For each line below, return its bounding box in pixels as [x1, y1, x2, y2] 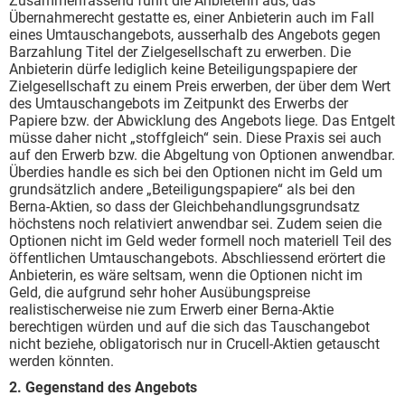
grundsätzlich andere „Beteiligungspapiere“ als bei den [9, 181, 355, 198]
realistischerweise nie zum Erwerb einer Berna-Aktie [9, 301, 334, 318]
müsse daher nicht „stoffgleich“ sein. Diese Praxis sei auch [9, 129, 381, 146]
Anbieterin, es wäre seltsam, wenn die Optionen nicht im [9, 267, 363, 284]
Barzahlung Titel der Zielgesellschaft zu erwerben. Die [9, 43, 351, 61]
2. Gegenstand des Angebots [9, 379, 197, 396]
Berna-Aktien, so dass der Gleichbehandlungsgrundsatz [9, 198, 360, 215]
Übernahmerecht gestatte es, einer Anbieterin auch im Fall [9, 9, 374, 26]
